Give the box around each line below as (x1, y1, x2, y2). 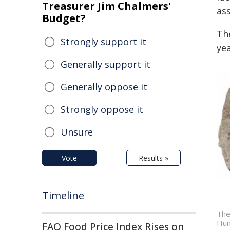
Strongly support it (61, 35, 146, 48)
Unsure (61, 126, 93, 138)
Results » (139, 153, 168, 163)
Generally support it (61, 58, 150, 70)
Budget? (42, 11, 86, 25)
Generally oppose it (61, 81, 147, 93)
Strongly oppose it (61, 103, 143, 116)
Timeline (42, 188, 84, 202)
